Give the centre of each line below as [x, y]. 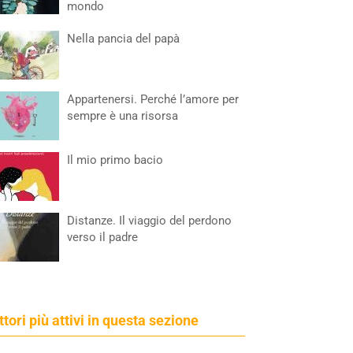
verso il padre [103, 237]
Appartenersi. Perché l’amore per [153, 99]
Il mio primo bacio [115, 160]
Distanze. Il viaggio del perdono [150, 221]
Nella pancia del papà [124, 39]
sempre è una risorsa [123, 116]
